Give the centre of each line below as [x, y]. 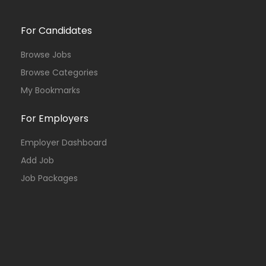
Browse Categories [59, 72]
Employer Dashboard [64, 142]
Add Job [37, 160]
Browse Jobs [46, 55]
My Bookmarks [50, 90]
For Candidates [56, 31]
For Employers [55, 118]
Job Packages [49, 178]
